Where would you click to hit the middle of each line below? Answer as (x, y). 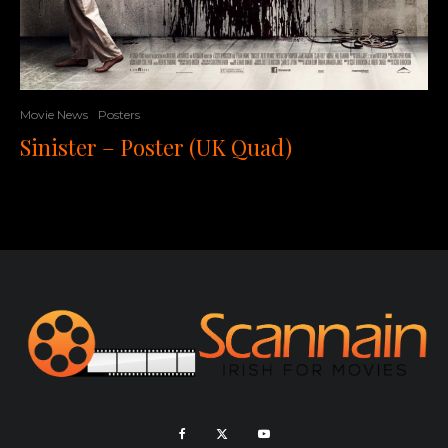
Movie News (54, 114)
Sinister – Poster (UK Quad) (156, 146)
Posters (119, 114)
